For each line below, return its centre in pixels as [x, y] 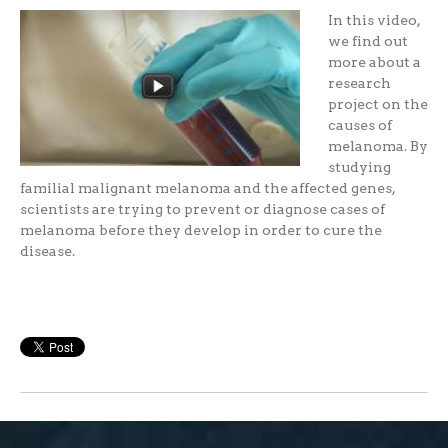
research [359, 83]
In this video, [373, 20]
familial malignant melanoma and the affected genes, [207, 188]
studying [359, 167]
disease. [48, 251]
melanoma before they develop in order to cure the [200, 230]
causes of [359, 125]
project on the [377, 104]
